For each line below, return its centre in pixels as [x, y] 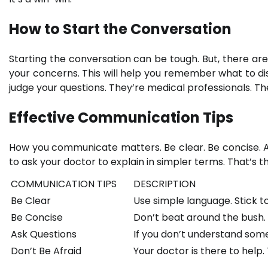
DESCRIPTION [165, 184]
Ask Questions [44, 234]
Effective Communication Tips [121, 117]
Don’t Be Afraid [46, 251]
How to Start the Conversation [120, 29]
